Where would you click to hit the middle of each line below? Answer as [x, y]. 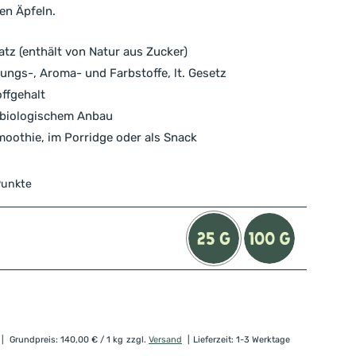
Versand [165, 340]
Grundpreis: [35, 340]
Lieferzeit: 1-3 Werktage [242, 340]
